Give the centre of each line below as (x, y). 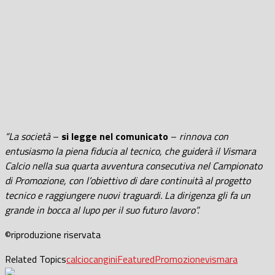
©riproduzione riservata (53, 234)
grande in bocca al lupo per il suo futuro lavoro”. (102, 210)
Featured (136, 259)
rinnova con (204, 136)
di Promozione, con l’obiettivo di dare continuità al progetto (128, 180)
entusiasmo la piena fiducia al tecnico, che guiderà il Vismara (130, 151)
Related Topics (36, 259)
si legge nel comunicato (115, 136)
